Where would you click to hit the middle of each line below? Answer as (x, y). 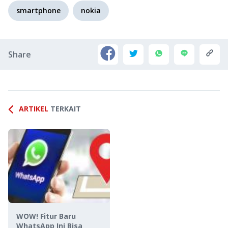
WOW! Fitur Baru (46, 216)
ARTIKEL (34, 108)
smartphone (38, 10)
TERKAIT (66, 108)
